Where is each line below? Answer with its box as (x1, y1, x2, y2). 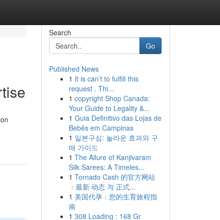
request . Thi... (68, 83, 114, 93)
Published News (49, 64, 99, 74)
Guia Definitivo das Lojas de (74, 113, 162, 123)
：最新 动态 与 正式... (68, 182, 136, 192)
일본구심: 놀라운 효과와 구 (74, 133, 158, 142)
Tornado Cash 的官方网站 (74, 172, 155, 182)
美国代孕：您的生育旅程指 (74, 192, 157, 201)
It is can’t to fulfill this (74, 74, 138, 83)
